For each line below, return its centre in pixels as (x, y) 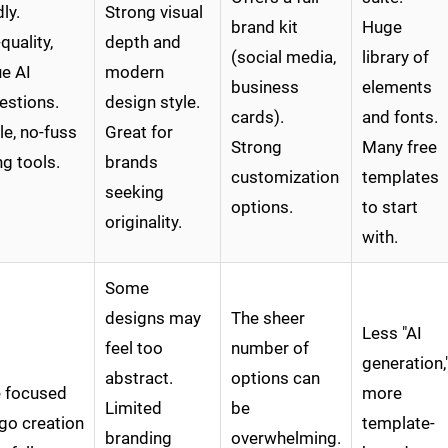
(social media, (283, 57)
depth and (143, 42)
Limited (133, 408)
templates (400, 177)
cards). (257, 117)
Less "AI (392, 333)
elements (397, 87)
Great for (139, 132)
